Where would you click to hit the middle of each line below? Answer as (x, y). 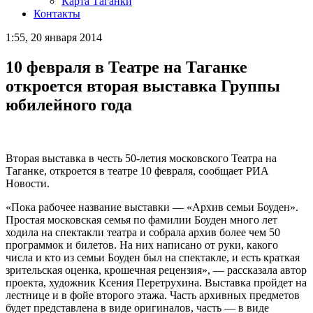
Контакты (57, 14)
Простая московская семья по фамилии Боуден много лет (141, 219)
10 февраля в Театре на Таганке (126, 67)
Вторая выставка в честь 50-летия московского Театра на (141, 158)
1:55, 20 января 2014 (54, 37)
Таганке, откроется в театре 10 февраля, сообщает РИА (137, 170)
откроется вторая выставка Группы (143, 86)
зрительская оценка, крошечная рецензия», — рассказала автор (156, 270)
